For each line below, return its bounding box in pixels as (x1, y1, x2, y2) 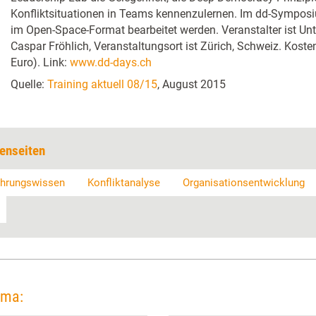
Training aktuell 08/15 (47, 78, 157, 91)
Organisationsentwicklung (183, 176, 305, 189)
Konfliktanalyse (87, 176, 160, 189)
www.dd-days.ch (70, 56, 152, 69)
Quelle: (11, 78, 47, 91)
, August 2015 (157, 78, 226, 91)
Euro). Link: (11, 56, 70, 69)
